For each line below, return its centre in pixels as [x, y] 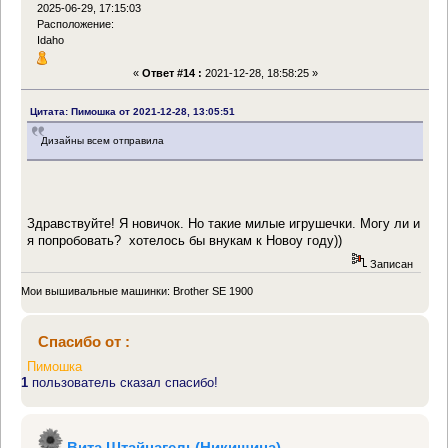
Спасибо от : [83, 342]
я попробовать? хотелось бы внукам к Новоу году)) [185, 240]
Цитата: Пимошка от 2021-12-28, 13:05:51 [133, 111]
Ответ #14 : [171, 73]
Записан [389, 263]
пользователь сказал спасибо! [123, 383]
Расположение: [76, 24]
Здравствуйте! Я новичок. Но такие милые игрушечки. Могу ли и [224, 223]
